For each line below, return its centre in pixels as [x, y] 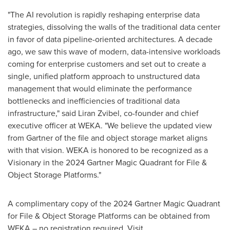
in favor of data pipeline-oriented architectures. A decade [110, 39]
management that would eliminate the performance [100, 89]
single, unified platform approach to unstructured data [104, 76]
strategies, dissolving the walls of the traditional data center [114, 27]
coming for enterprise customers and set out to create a [107, 64]
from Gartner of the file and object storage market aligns [108, 138]
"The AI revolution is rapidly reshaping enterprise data [104, 15]
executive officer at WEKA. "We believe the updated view [110, 126]
